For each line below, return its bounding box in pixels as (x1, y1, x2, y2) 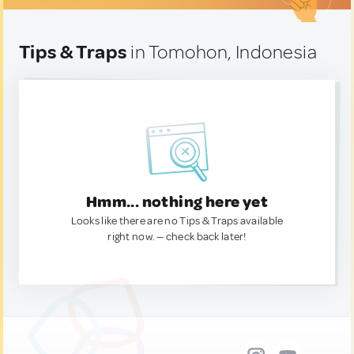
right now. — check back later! (107, 230, 247, 243)
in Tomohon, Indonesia (126, 40, 318, 64)
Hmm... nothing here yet (85, 192, 269, 212)
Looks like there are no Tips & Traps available (70, 214, 284, 228)
